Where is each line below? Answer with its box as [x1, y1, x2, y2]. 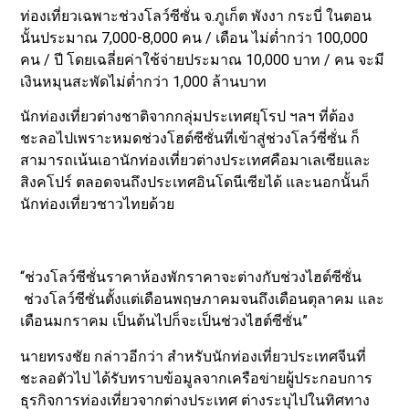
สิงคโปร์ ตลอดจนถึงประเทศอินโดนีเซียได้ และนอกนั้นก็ [20, 173, 371, 192]
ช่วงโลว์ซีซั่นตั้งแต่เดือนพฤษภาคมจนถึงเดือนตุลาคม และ [20, 290, 385, 309]
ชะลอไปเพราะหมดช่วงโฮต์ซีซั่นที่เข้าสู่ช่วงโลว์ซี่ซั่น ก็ [20, 130, 361, 148]
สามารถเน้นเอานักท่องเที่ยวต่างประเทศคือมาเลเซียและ [20, 152, 372, 170]
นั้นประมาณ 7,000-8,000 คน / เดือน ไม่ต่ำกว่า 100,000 [20, 28, 369, 47]
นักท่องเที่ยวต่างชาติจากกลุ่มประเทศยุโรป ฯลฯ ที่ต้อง [20, 108, 355, 126]
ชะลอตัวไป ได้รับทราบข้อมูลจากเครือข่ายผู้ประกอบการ [20, 369, 373, 387]
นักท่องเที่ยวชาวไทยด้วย [20, 195, 175, 214]
